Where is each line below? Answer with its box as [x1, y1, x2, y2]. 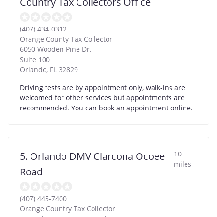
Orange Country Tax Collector [20, 203, 115, 213]
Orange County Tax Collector [20, 34, 112, 44]
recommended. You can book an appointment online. [20, 103, 193, 112]
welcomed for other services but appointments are [20, 93, 185, 102]
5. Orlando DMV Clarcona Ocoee [20, 149, 165, 163]
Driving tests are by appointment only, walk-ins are [20, 82, 185, 92]
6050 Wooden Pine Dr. [20, 44, 92, 54]
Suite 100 [20, 54, 50, 64]
